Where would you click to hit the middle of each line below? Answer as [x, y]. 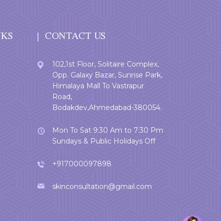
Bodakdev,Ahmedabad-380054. [107, 107]
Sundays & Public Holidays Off [104, 141]
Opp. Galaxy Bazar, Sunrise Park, [107, 75]
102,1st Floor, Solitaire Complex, [106, 64]
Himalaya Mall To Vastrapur [98, 86]
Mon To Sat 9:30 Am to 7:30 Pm [108, 130]
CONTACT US [75, 37]
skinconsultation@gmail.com [102, 186]
